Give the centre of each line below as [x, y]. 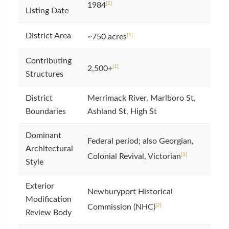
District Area [48, 36]
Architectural [49, 148]
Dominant [43, 135]
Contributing [49, 61]
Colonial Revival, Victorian [134, 156]
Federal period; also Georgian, [141, 141]
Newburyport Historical [130, 191]
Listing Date [47, 10]
